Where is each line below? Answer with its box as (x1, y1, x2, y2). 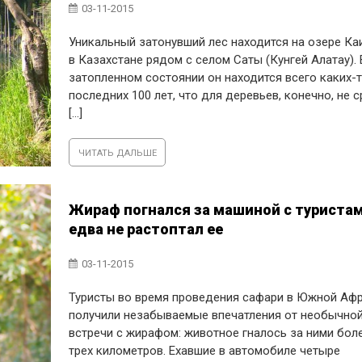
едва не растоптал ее (69, 221, 224, 238)
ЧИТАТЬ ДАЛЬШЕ (78, 147, 157, 158)
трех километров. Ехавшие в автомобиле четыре (69, 343, 341, 358)
